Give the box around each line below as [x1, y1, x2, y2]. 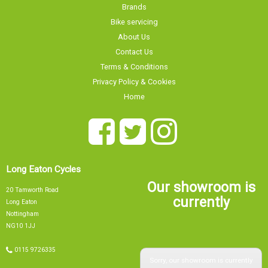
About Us [118, 27, 150, 36]
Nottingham [6, 203, 39, 212]
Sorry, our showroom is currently [156, 240, 246, 249]
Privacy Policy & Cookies [92, 72, 176, 81]
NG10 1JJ [6, 215, 35, 224]
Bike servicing [110, 12, 158, 22]
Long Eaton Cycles [6, 157, 81, 168]
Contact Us [115, 42, 153, 51]
